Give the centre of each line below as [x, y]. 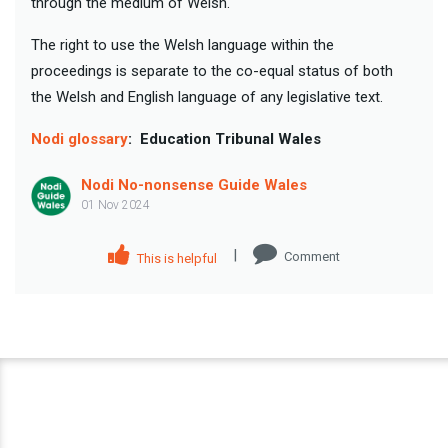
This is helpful [175, 259]
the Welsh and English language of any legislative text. [207, 96]
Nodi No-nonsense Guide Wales [194, 184]
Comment [312, 256]
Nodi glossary [79, 138]
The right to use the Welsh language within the [182, 44]
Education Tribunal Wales [228, 138]
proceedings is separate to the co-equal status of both [212, 70]
